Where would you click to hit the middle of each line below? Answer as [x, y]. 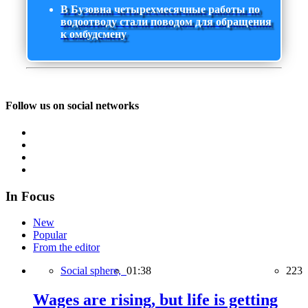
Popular [50, 235]
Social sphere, [93, 271]
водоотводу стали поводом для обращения [166, 22]
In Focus [30, 196]
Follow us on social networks [72, 105]
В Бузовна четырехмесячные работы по [160, 10]
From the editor [66, 247]
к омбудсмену [93, 34]
